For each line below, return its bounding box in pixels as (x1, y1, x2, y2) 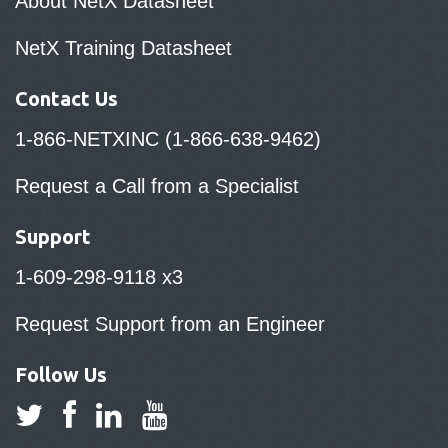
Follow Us (15, 363, 107, 386)
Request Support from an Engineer (15, 313, 325, 335)
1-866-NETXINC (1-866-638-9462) (15, 128, 321, 150)
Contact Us (15, 87, 118, 110)
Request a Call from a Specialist (15, 175, 299, 197)
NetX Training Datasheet (15, 37, 232, 59)
